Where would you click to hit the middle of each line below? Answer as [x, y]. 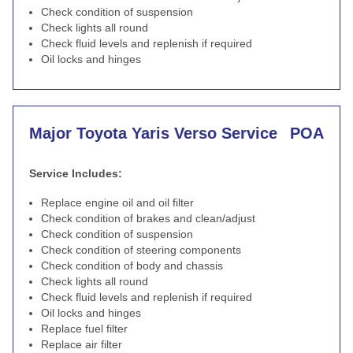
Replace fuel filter [84, 329]
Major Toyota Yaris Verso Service [153, 133]
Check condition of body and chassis [132, 266]
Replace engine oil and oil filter [117, 203]
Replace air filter [82, 344]
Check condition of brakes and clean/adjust [148, 218]
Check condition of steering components [141, 250]
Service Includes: [76, 173]
